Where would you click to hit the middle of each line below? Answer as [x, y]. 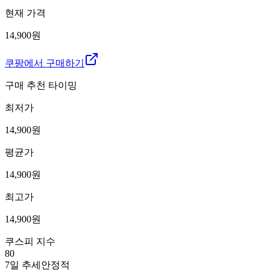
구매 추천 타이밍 [41, 85]
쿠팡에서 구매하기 [45, 63]
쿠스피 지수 [30, 241]
